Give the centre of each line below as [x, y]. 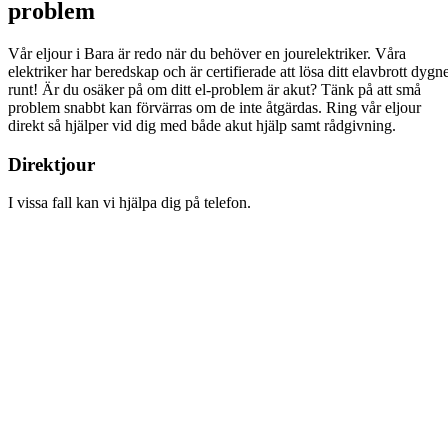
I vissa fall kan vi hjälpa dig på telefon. [129, 203]
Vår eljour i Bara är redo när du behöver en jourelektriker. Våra [207, 53]
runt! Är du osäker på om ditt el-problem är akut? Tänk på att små [214, 89]
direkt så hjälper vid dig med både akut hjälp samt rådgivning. [202, 125]
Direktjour [51, 164]
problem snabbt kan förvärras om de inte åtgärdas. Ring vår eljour [214, 107]
